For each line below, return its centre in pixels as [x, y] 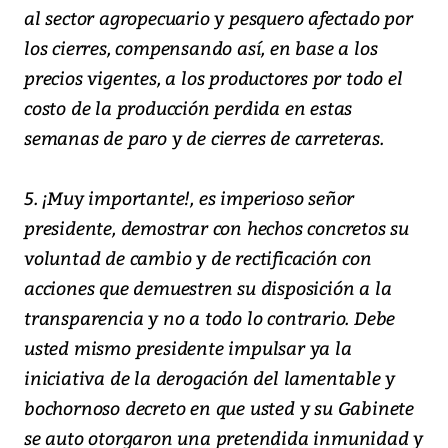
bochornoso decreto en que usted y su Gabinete [219, 408]
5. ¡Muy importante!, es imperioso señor [189, 198]
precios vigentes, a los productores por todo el [213, 78]
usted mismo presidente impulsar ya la [188, 348]
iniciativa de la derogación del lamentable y [210, 378]
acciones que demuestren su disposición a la [208, 288]
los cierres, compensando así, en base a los [201, 48]
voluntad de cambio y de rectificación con [198, 258]
